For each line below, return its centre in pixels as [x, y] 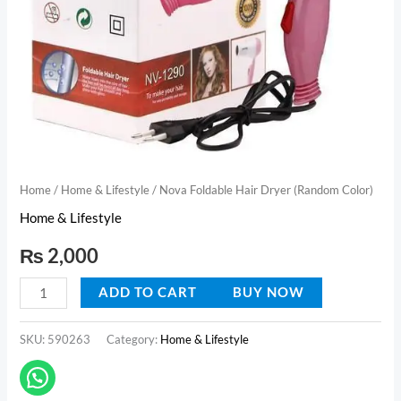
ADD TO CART [148, 292]
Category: [134, 340]
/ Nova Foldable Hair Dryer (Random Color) [262, 189]
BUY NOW [269, 292]
